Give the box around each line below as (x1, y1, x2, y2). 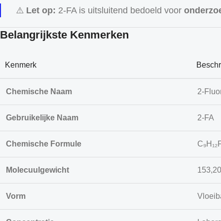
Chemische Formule (6, 139, 81, 148)
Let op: (26, 5, 56, 15)
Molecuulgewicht (6, 165, 69, 174)
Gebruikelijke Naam (6, 113, 78, 122)
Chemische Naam (6, 87, 72, 96)
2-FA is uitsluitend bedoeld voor (56, 5, 184, 15)
